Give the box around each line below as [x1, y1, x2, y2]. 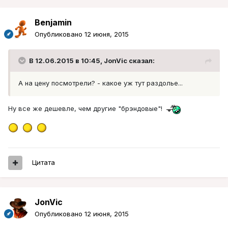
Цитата [32, 158, 55, 167]
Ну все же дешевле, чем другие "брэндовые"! [8, 104, 166, 112]
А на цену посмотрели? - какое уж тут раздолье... [18, 79, 183, 88]
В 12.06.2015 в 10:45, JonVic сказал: [29, 56, 155, 65]
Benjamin [35, 17, 72, 28]
